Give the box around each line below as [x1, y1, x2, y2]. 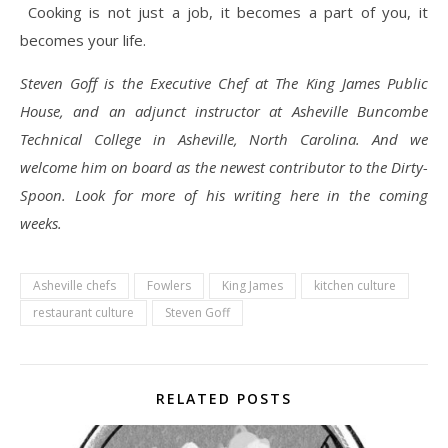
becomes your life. [20, 29, 146, 50]
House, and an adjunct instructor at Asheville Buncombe [20, 100, 428, 121]
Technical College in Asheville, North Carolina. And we [20, 128, 428, 149]
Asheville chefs [33, 276, 116, 294]
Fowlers [147, 276, 191, 294]
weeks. [20, 212, 66, 233]
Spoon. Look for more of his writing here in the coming [20, 184, 428, 205]
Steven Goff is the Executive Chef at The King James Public [20, 72, 428, 93]
